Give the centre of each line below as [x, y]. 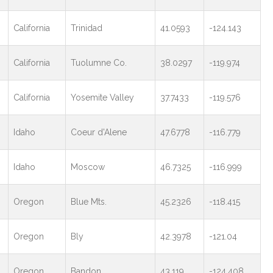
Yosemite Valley [102, 97]
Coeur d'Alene [98, 132]
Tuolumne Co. [98, 63]
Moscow [87, 167]
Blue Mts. [88, 202]
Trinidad [86, 28]
